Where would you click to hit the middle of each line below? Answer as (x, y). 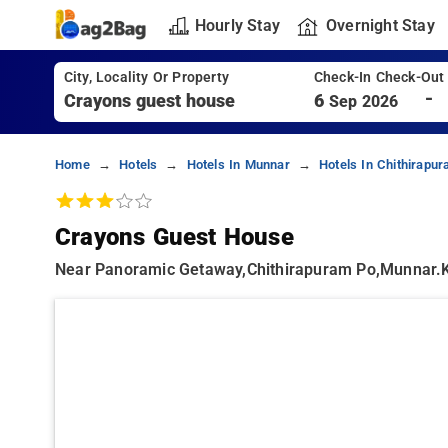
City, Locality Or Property (146, 77)
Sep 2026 (363, 101)
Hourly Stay (237, 25)
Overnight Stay (380, 25)
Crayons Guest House (174, 237)
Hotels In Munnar (238, 164)
